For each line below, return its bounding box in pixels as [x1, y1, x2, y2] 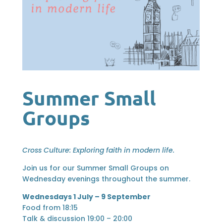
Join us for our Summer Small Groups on [22, 163, 169, 173]
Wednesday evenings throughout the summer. [22, 173, 190, 184]
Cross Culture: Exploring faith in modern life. [22, 145, 174, 155]
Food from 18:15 [22, 202, 78, 213]
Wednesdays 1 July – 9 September [22, 191, 151, 202]
